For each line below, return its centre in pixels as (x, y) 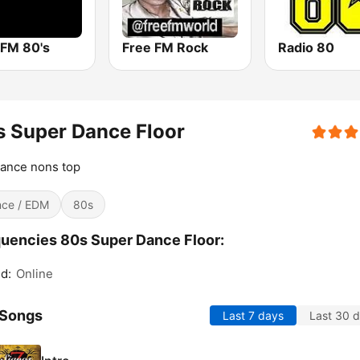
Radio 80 (306, 48)
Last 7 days (253, 316)
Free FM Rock (166, 48)
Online (35, 274)
